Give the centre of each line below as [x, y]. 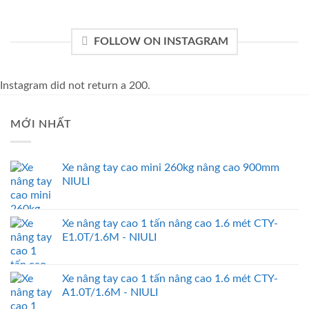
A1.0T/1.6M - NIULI [110, 292]
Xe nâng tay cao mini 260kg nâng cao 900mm [171, 167]
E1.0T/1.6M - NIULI [109, 237]
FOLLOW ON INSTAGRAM [161, 42]
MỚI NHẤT [41, 124]
